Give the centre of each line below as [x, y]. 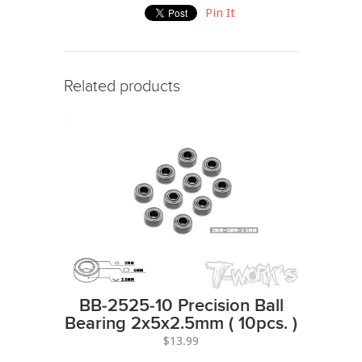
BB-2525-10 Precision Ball [181, 306]
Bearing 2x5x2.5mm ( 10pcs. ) [181, 324]
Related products [122, 86]
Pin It [220, 13]
